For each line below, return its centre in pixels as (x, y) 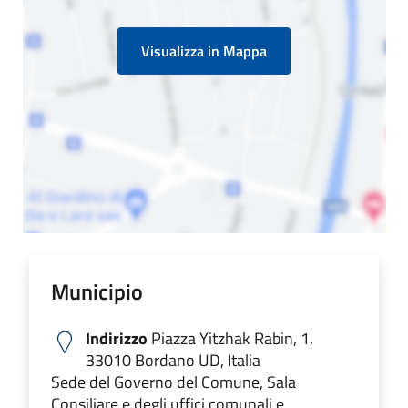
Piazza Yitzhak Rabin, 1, (230, 338)
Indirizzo (117, 338)
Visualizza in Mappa (204, 51)
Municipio (97, 291)
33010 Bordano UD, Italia (173, 360)
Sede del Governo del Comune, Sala (173, 382)
